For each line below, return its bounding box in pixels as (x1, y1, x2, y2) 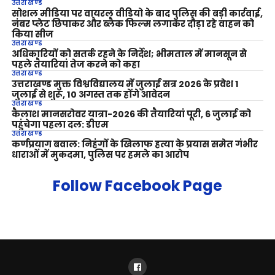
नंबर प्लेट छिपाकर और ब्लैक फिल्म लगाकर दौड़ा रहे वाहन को (11, 18, 254, 31)
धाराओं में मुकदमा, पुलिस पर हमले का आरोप (11, 149, 189, 161)
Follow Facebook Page (53, 176, 223, 196)
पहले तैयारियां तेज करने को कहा (11, 58, 140, 71)
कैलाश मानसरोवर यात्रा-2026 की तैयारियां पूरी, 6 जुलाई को (11, 108, 251, 121)
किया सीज (11, 28, 53, 41)
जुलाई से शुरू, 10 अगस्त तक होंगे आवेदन (11, 88, 170, 101)
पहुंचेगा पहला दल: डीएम (11, 118, 109, 131)
